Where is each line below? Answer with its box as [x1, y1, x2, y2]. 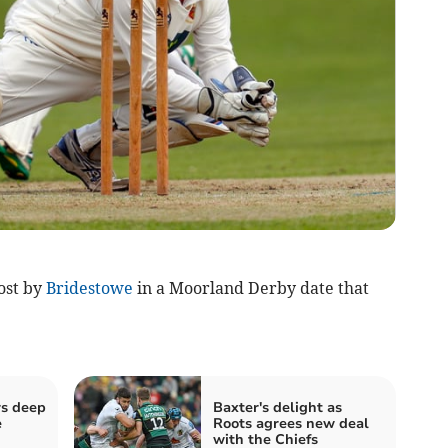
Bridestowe [45, 278, 133, 299]
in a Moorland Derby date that [132, 278, 369, 299]
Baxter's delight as [213, 398, 342, 418]
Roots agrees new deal [213, 414, 369, 434]
